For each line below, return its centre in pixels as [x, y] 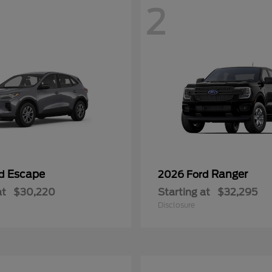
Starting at [184, 192]
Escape [26, 174]
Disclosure [176, 205]
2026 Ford [185, 175]
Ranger [229, 174]
